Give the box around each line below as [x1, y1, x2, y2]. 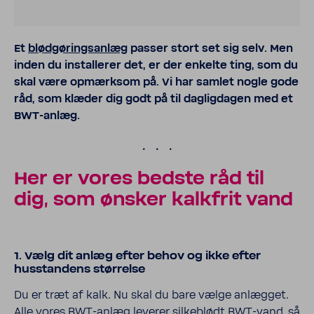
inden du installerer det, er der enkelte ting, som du [14, 59, 298, 71]
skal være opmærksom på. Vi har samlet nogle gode [14, 76, 299, 88]
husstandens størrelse [14, 263, 145, 275]
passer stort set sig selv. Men [128, 42, 293, 55]
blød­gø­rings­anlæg [28, 42, 128, 55]
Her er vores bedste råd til [14, 169, 264, 189]
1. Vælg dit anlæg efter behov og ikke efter [14, 250, 261, 262]
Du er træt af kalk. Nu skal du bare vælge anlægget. [14, 289, 289, 301]
